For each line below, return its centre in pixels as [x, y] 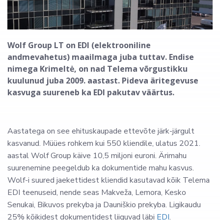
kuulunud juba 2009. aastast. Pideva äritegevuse [103, 81]
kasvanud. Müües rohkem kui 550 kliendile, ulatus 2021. [104, 144]
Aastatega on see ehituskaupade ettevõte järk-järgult [101, 131]
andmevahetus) [39, 57]
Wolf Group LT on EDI [49, 45]
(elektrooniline [121, 45]
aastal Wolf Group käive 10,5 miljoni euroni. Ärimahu [97, 156]
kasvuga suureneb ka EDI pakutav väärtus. [91, 93]
